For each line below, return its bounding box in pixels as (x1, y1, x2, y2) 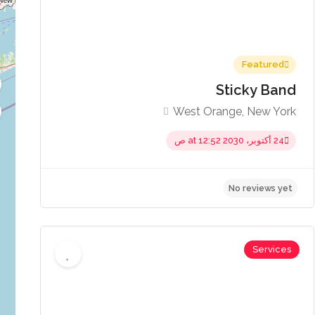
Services (252, 243, 291, 255)
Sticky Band (215, 82, 296, 98)
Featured (241, 59, 284, 70)
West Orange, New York (172, 105, 296, 118)
